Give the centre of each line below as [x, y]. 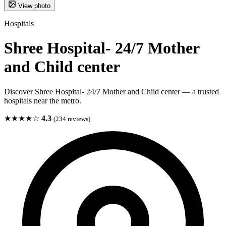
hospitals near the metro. [43, 100]
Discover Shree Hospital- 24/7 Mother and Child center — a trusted [111, 91]
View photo [34, 6]
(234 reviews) [72, 119]
